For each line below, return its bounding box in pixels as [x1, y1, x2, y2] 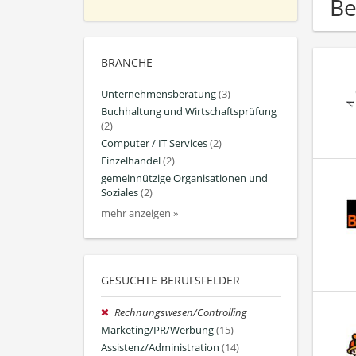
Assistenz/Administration [101, 340, 219, 354]
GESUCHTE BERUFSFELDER [101, 272, 240, 288]
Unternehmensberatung [101, 87, 216, 101]
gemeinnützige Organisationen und [101, 172, 268, 186]
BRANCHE [101, 54, 153, 70]
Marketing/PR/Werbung [101, 323, 214, 337]
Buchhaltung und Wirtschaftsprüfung [101, 104, 277, 118]
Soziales [101, 186, 138, 200]
